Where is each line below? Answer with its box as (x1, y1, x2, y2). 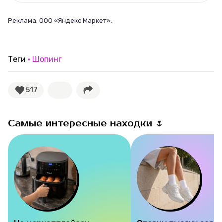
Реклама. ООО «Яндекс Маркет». (8, 17, 112, 25)
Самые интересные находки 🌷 (8, 117, 164, 129)
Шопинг (32, 54, 62, 64)
